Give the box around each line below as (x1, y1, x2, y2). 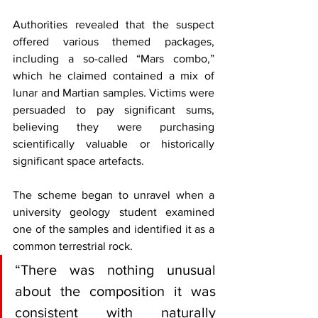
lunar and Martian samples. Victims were (13, 87, 214, 99)
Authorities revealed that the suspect (13, 18, 214, 31)
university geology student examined (13, 206, 214, 218)
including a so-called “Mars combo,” (13, 53, 214, 65)
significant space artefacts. (13, 155, 144, 167)
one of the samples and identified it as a (13, 223, 214, 235)
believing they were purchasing (13, 121, 214, 133)
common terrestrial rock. (13, 240, 136, 252)
